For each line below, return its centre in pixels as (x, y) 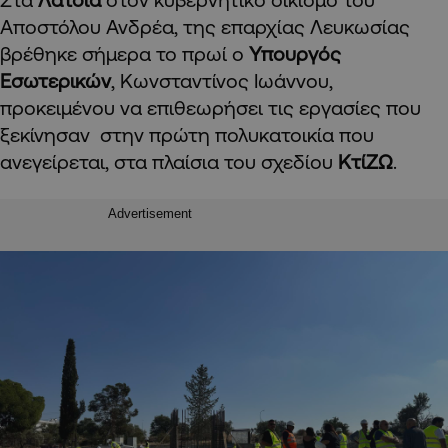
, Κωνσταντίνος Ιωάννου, (222, 81)
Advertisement (150, 214)
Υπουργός (295, 54)
